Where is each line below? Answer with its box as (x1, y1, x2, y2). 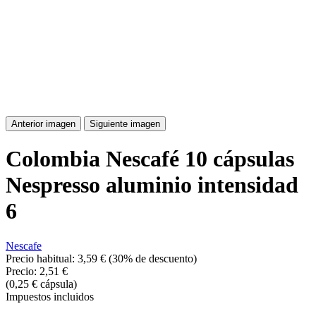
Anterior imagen (11, 119, 75, 129)
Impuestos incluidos (6, 290, 94, 303)
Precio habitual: (6, 252, 78, 265)
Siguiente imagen (90, 119, 160, 129)
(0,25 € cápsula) (6, 277, 77, 290)
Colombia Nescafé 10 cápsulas (6, 146, 294, 172)
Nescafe (6, 239, 42, 252)
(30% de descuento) (109, 252, 197, 265)
